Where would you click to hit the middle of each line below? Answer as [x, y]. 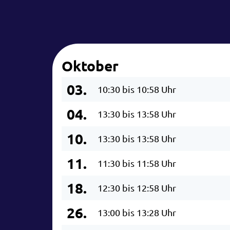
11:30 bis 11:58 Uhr [137, 163]
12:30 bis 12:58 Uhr [137, 187]
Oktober [90, 65]
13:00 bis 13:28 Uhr [137, 212]
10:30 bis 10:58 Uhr [137, 89]
